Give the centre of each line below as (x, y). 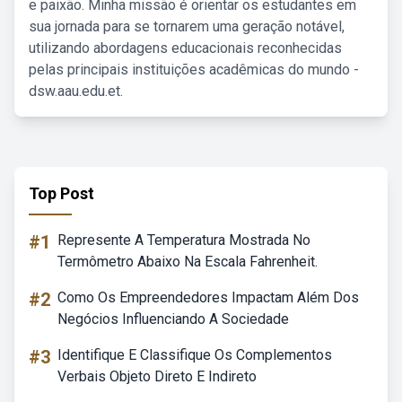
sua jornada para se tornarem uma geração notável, (187, 26)
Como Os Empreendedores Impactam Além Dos (208, 297)
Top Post (61, 193)
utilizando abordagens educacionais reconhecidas (185, 48)
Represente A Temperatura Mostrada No (184, 240)
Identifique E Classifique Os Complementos (195, 355)
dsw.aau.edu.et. (76, 91)
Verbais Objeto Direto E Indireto (157, 376)
